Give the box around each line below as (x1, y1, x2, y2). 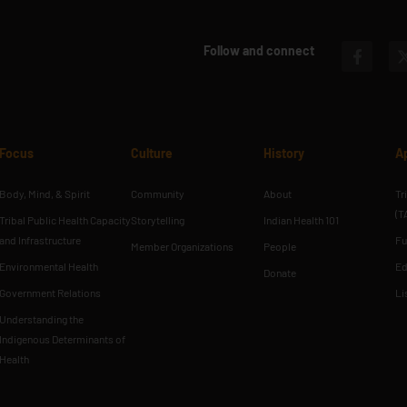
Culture (131, 144, 174, 161)
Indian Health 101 (263, 213, 339, 226)
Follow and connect (203, 43, 314, 59)
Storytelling (131, 213, 185, 226)
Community (131, 186, 185, 200)
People (263, 239, 296, 253)
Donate (263, 265, 296, 279)
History (263, 144, 304, 161)
